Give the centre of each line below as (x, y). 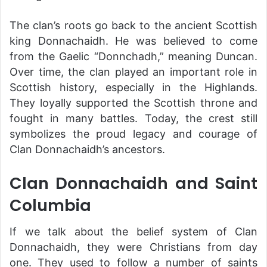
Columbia (50, 205)
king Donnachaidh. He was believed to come (133, 41)
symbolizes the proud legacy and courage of (133, 133)
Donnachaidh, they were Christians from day (133, 247)
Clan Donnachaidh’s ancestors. (87, 149)
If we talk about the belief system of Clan (133, 232)
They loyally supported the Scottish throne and (133, 103)
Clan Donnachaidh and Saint (133, 183)
